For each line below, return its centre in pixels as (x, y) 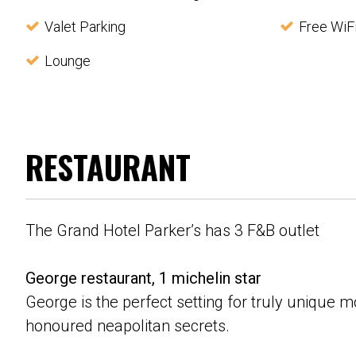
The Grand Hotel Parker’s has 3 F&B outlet (172, 231)
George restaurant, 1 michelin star (143, 279)
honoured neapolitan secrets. (128, 326)
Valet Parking (85, 27)
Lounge (68, 61)
